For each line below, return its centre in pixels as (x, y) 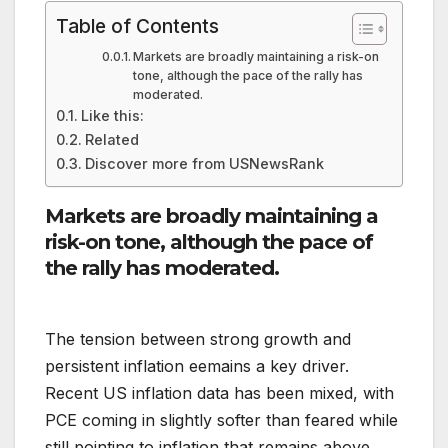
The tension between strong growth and (198, 338)
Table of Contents (137, 25)
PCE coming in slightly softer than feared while (221, 419)
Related (111, 139)
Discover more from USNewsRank (204, 163)
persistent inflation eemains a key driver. (197, 365)
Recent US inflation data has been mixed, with (219, 392)
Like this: (112, 115)
